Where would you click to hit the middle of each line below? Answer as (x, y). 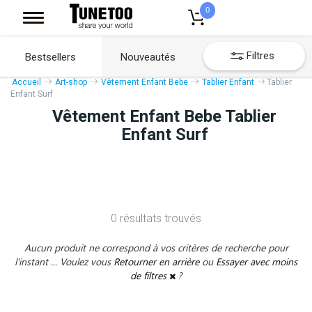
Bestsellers (51, 57)
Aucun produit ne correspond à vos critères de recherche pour (156, 248)
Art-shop (71, 82)
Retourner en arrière (158, 262)
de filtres (150, 275)
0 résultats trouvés (156, 218)
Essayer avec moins (257, 262)
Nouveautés (148, 57)
